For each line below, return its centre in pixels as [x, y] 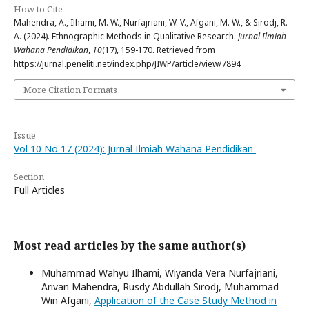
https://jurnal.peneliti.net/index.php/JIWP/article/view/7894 [127, 63]
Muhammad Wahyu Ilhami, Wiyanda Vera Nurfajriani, [160, 272]
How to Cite [38, 9]
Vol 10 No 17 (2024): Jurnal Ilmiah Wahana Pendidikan [135, 148]
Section [29, 176]
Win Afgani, [68, 300]
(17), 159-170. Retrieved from [159, 50]
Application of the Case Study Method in [186, 300]
